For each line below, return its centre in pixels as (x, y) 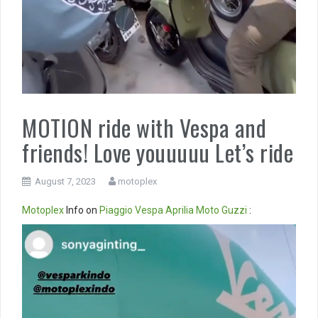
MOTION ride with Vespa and (144, 128)
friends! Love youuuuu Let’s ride (158, 153)
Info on (82, 210)
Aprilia (180, 210)
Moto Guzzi (221, 210)
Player (35, 245)
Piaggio (116, 210)
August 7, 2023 (65, 182)
